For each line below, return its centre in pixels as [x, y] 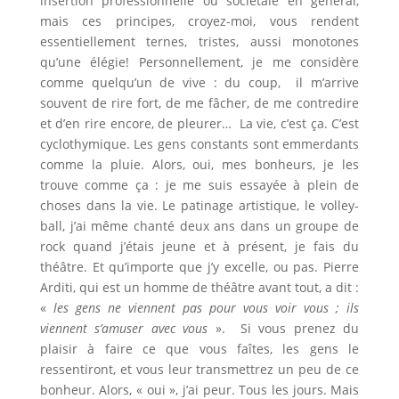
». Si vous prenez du [287, 328]
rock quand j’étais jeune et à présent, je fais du [199, 246]
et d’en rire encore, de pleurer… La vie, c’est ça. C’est [199, 123]
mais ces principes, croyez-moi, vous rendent [199, 21]
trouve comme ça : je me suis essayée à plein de [199, 185]
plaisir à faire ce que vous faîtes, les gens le [199, 349]
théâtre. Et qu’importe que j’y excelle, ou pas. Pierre [199, 267]
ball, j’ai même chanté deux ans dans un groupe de [199, 226]
